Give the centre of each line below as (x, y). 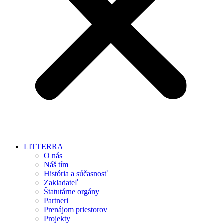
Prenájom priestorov (76, 210)
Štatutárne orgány (72, 192)
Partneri (56, 201)
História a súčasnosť (76, 174)
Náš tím (56, 165)
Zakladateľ (61, 183)
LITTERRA (44, 147)
